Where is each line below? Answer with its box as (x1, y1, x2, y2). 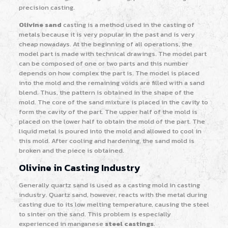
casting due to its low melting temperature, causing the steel (18, 199, 209, 209)
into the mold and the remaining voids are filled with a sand (18, 77, 205, 88)
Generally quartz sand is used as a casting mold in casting (18, 180, 200, 190)
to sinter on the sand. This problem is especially (18, 209, 171, 219)
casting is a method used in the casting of (61, 19, 194, 30)
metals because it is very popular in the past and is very (18, 29, 195, 39)
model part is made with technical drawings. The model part (18, 48, 207, 59)
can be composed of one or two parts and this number (18, 58, 188, 68)
